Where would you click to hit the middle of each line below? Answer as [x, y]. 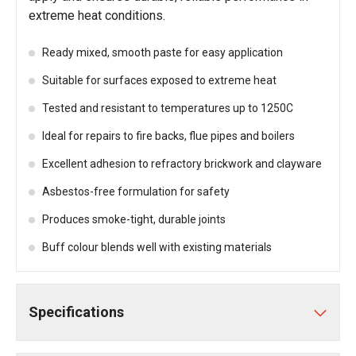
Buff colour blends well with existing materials [157, 247]
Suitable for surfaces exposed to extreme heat [159, 80]
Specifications [76, 312]
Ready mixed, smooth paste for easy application [163, 52]
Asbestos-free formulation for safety [136, 192]
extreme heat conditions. [97, 15]
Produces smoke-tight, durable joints [134, 219]
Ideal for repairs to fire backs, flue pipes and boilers [168, 136]
